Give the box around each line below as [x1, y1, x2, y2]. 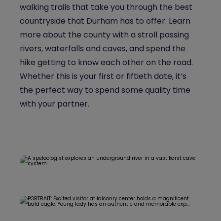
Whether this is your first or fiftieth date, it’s [20, 71, 186, 82]
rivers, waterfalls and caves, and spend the [20, 43, 185, 54]
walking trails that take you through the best [20, 1, 192, 13]
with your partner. [20, 98, 91, 110]
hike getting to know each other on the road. [20, 57, 193, 68]
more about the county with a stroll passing [20, 29, 189, 40]
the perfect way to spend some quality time [20, 84, 190, 96]
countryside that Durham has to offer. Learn [20, 15, 190, 27]
